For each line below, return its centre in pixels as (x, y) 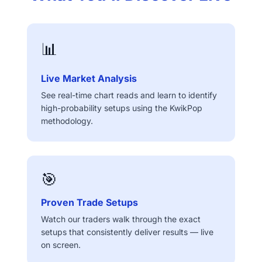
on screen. (61, 245)
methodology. (67, 121)
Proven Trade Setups (89, 202)
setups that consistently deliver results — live (127, 232)
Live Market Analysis (89, 78)
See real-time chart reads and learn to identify (129, 95)
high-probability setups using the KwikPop (122, 108)
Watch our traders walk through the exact (121, 219)
